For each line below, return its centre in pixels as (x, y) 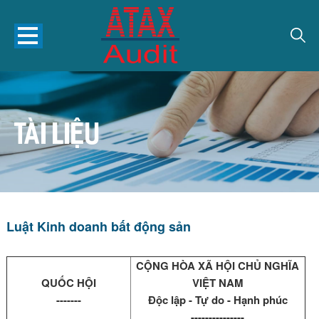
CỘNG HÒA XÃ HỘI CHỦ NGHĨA (218, 265)
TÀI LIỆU (58, 137)
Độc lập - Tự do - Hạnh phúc (218, 299)
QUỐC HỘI (68, 282)
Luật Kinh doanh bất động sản (98, 227)
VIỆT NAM (218, 282)
